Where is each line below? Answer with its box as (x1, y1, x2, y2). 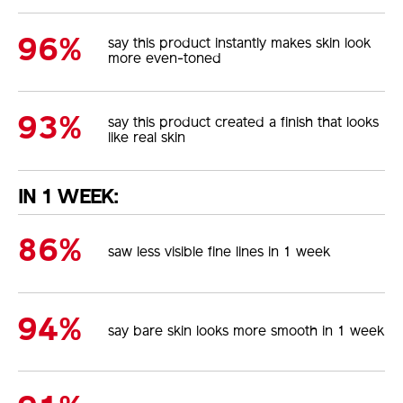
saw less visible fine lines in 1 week (108, 246, 331, 261)
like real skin (108, 130, 186, 146)
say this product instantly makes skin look (108, 37, 372, 52)
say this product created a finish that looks (108, 115, 380, 130)
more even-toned (108, 52, 222, 67)
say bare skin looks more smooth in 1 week (108, 324, 385, 339)
